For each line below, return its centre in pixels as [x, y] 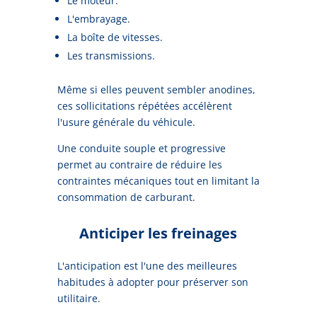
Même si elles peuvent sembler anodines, [156, 89]
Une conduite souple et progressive [141, 148]
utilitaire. [79, 298]
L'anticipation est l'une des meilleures [147, 265]
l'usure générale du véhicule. [126, 122]
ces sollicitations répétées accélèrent [144, 105]
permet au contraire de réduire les [139, 164]
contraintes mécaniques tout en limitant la [158, 180]
